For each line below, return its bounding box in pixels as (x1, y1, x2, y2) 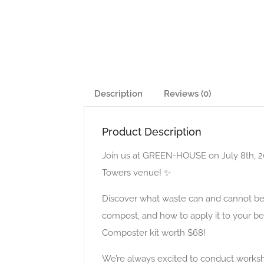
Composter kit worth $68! (102, 227, 206, 238)
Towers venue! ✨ (102, 167, 171, 178)
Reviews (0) (164, 88, 211, 99)
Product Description (102, 126, 202, 138)
